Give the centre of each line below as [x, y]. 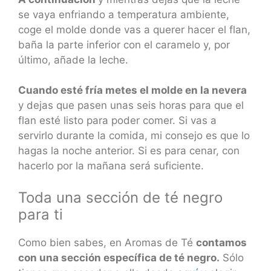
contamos [221, 242]
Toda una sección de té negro [120, 197]
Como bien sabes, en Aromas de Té [107, 242]
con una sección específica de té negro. [119, 257]
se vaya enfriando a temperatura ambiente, [124, 14]
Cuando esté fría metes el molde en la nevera [132, 90]
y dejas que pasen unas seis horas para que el [131, 106]
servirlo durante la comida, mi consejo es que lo [134, 136]
